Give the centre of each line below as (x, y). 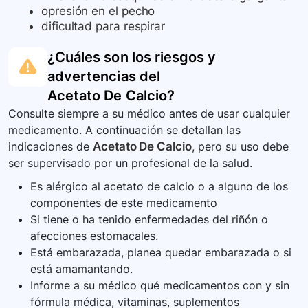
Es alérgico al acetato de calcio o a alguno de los (159, 187)
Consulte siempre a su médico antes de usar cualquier (149, 114)
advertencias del (104, 77)
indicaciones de (51, 147)
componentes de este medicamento (124, 203)
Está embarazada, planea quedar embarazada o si (161, 253)
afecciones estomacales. (94, 236)
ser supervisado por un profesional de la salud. (130, 163)
